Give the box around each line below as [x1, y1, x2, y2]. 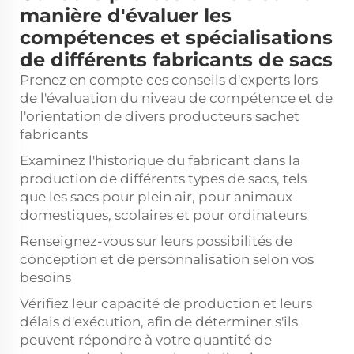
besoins [20, 269, 71, 285]
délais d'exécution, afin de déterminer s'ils [20, 314, 298, 330]
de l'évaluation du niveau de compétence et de [20, 90, 333, 106]
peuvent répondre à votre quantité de [20, 332, 272, 348]
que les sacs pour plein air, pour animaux [20, 189, 292, 205]
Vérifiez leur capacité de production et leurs [20, 296, 312, 311]
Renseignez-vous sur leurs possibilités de [20, 233, 292, 249]
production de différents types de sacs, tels [20, 171, 307, 186]
